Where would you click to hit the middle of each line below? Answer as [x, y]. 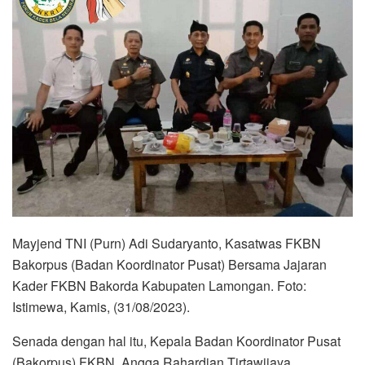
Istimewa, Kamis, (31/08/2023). [101, 307]
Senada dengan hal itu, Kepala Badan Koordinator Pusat [176, 341]
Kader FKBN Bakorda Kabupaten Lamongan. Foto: [159, 286]
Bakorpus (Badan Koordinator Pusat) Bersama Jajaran [169, 265]
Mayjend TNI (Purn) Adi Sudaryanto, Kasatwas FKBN [167, 244]
